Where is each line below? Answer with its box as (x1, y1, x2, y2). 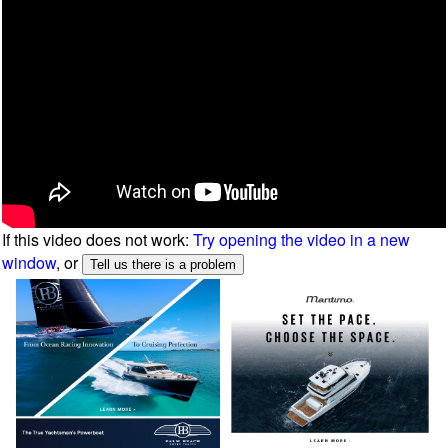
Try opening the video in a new (193, 228, 411, 251)
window (2, 251, 57, 274)
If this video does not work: (2, 228, 194, 251)
